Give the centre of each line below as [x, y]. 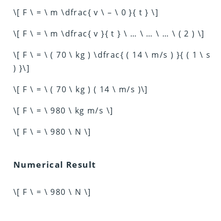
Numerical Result [55, 164]
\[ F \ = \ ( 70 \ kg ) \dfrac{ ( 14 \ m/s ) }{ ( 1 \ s [112, 55]
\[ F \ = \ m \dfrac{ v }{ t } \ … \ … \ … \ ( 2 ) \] [109, 33]
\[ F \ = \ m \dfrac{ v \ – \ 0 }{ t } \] [86, 12]
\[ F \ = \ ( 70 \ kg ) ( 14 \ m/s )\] [81, 89]
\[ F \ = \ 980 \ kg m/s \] [63, 110]
